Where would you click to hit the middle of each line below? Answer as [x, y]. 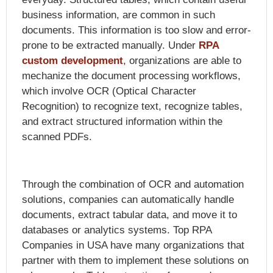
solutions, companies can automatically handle [128, 200]
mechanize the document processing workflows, [131, 76]
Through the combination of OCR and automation [133, 185]
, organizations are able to [182, 60]
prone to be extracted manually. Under [110, 45]
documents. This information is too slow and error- [136, 30]
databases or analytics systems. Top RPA [117, 230]
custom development [73, 60]
